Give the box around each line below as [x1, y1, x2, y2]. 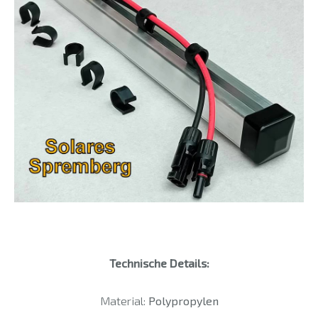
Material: [99, 293, 148, 307]
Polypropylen [148, 293, 219, 307]
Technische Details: [109, 256, 209, 270]
